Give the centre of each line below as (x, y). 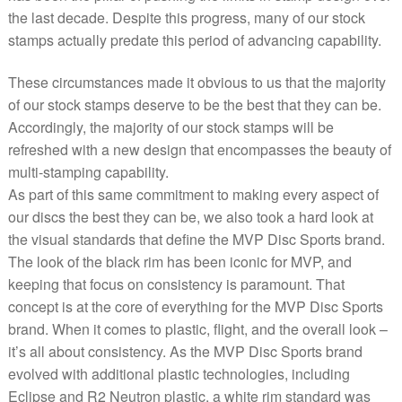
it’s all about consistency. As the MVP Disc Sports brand (185, 352)
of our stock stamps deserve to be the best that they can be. (194, 105)
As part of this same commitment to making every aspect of (193, 195)
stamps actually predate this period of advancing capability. (194, 39)
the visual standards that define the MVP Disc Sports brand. (196, 240)
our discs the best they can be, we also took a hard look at (190, 217)
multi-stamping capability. (88, 172)
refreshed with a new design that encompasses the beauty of (199, 150)
